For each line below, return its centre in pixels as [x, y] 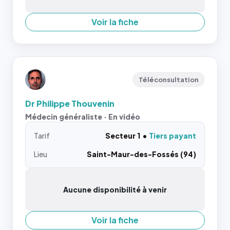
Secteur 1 [123, 136]
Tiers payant [172, 136]
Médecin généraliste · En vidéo [83, 117]
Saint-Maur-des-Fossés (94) [141, 154]
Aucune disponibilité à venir [115, 189]
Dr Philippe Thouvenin [70, 103]
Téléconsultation [169, 80]
